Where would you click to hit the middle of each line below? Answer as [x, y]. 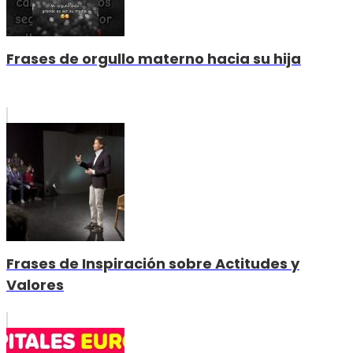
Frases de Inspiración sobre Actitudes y [153, 263]
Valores [35, 284]
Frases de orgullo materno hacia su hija [154, 58]
